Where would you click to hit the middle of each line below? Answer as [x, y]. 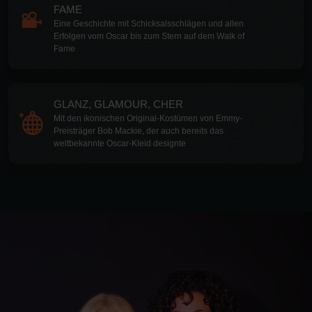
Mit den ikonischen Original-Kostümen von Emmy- [148, 118]
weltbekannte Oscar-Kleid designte [120, 143]
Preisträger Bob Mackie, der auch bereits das [139, 131]
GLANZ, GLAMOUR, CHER [118, 104]
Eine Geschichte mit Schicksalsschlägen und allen [149, 23]
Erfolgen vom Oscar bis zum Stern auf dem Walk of [149, 36]
